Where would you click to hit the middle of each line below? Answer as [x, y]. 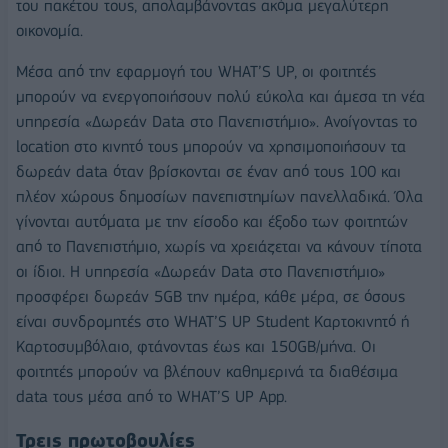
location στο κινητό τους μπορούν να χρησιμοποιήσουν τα [211, 147]
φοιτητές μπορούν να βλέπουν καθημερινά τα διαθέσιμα [207, 372]
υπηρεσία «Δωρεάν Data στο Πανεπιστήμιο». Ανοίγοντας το [216, 122]
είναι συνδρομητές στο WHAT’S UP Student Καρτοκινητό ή [212, 322]
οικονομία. [49, 30]
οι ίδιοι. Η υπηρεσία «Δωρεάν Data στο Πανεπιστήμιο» [200, 272]
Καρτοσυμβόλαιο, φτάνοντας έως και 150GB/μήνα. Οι [196, 347]
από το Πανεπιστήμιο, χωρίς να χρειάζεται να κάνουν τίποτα [219, 247]
